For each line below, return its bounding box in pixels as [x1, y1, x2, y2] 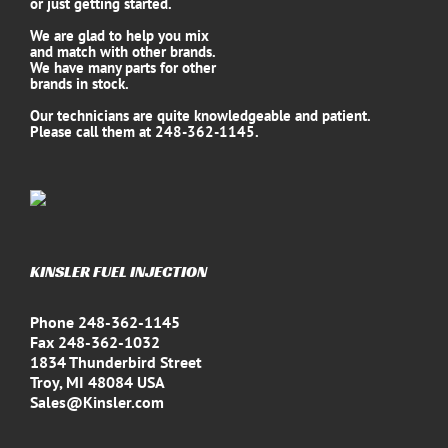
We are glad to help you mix [30, 26, 209, 45]
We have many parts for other [30, 58, 216, 77]
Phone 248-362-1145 [30, 312, 180, 332]
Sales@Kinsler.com [30, 392, 164, 412]
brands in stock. [30, 74, 129, 93]
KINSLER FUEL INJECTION [30, 261, 207, 282]
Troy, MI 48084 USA [30, 372, 165, 392]
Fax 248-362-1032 [30, 332, 160, 352]
